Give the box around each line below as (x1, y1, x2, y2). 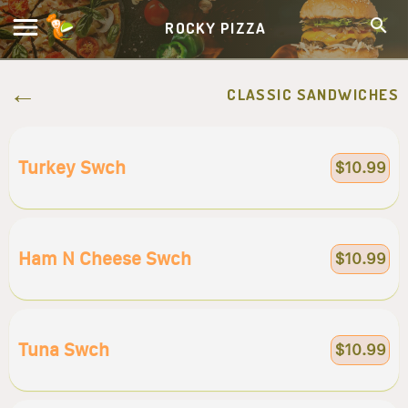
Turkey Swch (18, 157, 126, 178)
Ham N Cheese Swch (18, 248, 191, 270)
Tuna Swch (18, 339, 109, 361)
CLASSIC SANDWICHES (227, 85, 399, 104)
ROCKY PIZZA (165, 17, 267, 37)
